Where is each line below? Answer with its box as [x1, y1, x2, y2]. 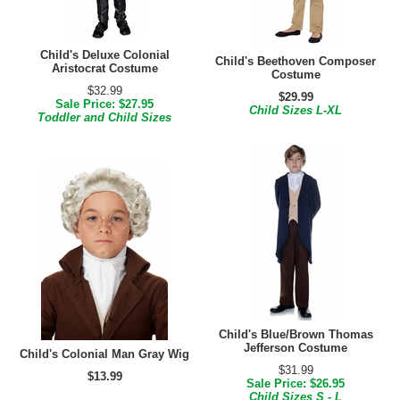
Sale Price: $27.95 [55, 97, 154, 111]
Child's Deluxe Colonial [39, 48, 170, 62]
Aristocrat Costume [51, 62, 158, 75]
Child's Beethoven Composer [215, 54, 376, 68]
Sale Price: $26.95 [246, 377, 345, 390]
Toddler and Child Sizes [37, 111, 171, 124]
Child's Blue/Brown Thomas [218, 328, 373, 341]
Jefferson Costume [244, 341, 347, 354]
